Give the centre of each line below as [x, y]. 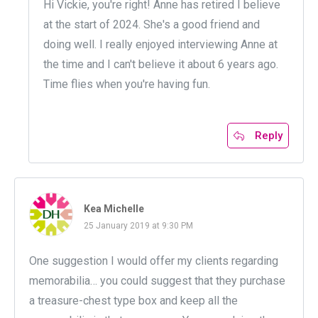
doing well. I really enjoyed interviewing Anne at [160, 45]
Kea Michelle [114, 209]
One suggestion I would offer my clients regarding [154, 261]
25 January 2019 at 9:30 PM [138, 226]
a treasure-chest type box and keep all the [133, 301]
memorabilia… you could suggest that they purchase [157, 281]
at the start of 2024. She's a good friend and [152, 25]
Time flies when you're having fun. [127, 84]
